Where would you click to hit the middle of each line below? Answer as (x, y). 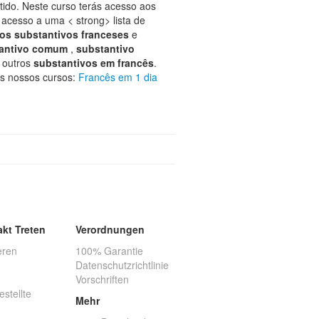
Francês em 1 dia (118, 77)
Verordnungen (110, 229)
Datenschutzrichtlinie (122, 265)
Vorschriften (102, 279)
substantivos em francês (94, 63)
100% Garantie (109, 251)
